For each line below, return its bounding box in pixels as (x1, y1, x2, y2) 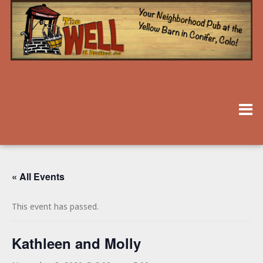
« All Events (12, 170, 65, 184)
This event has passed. (12, 201, 99, 213)
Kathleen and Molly (12, 233, 141, 254)
